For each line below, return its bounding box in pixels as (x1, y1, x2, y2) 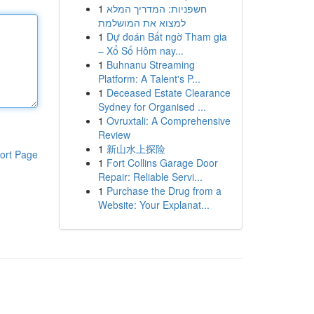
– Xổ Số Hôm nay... (97, 43, 184, 57)
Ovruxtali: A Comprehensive (106, 114, 231, 128)
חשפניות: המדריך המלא (106, 1, 207, 15)
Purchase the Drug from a (106, 184, 221, 198)
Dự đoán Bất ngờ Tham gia (106, 29, 227, 43)
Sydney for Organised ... (97, 100, 206, 114)
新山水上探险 (106, 142, 165, 156)
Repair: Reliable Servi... (97, 170, 203, 184)
